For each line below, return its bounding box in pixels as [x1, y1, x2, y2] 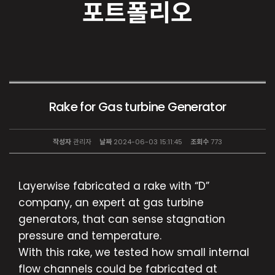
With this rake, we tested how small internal [18, 245, 249, 260]
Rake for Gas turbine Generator [48, 98, 227, 115]
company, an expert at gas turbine [18, 195, 204, 210]
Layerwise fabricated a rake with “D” [18, 179, 209, 193]
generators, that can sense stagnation [18, 212, 225, 227]
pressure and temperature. [18, 228, 161, 243]
